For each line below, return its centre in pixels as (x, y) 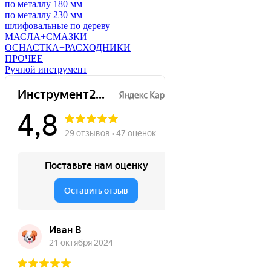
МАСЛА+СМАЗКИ (46, 37)
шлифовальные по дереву (57, 26)
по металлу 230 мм (44, 15)
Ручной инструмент (46, 69)
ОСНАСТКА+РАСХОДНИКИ (68, 47)
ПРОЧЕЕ (24, 58)
